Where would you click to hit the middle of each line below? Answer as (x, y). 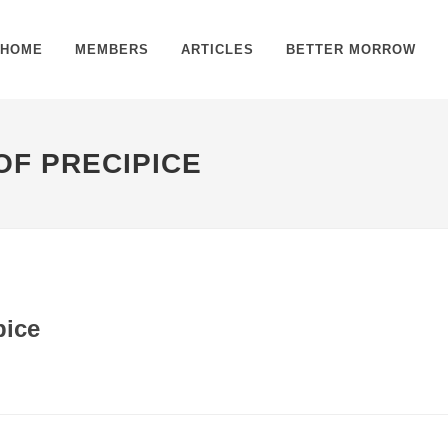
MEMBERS (112, 49)
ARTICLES (217, 49)
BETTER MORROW (351, 49)
